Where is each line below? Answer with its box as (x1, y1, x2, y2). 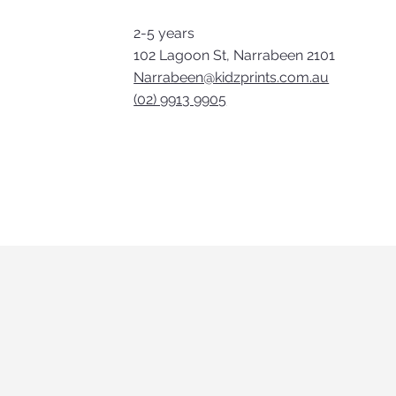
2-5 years (133, 25, 195, 42)
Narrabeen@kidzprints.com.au (133, 69, 330, 86)
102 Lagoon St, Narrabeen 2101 (133, 47, 336, 64)
